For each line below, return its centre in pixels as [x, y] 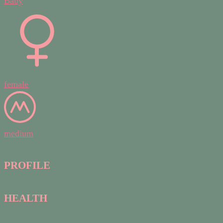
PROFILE [27, 165]
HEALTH [26, 198]
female [16, 84]
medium [19, 133]
